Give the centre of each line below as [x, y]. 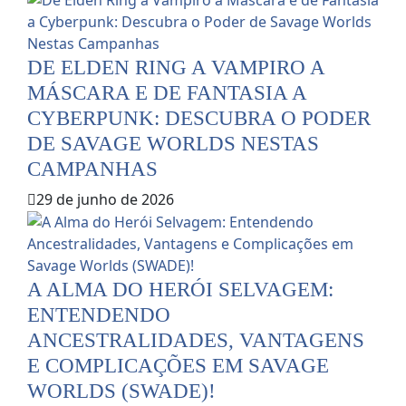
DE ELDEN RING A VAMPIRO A [176, 67]
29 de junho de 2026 [105, 199]
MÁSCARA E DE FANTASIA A [167, 92]
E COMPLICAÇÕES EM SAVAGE [178, 365]
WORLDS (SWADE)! [121, 390]
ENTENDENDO [99, 314]
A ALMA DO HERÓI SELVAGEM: [180, 289]
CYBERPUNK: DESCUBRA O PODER [199, 117]
